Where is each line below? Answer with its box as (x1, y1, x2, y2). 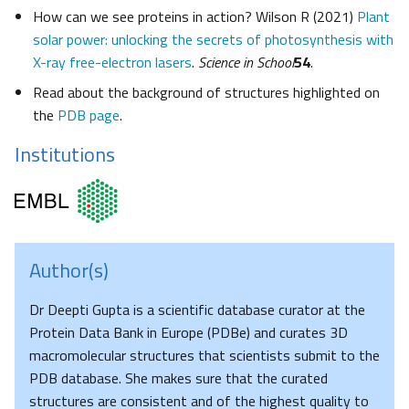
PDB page (58, 103, 120, 126)
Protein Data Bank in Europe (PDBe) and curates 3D (29, 321, 348, 344)
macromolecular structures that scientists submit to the (29, 344, 380, 367)
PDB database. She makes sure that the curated (29, 367, 328, 390)
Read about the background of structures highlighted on (33, 80, 380, 103)
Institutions (15, 138, 115, 170)
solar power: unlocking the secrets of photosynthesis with (33, 27, 393, 50)
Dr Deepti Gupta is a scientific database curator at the (29, 299, 365, 321)
